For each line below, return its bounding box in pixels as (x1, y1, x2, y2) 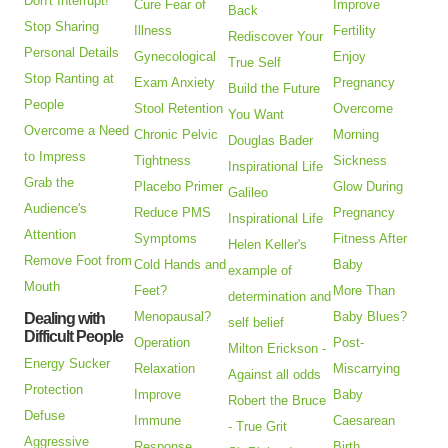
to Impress (24, 148, 87, 164)
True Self (228, 54, 282, 70)
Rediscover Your (228, 28, 324, 44)
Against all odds (228, 366, 322, 382)
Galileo (228, 184, 269, 200)
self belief (228, 314, 285, 330)
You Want (228, 106, 285, 122)
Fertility (333, 22, 377, 38)
